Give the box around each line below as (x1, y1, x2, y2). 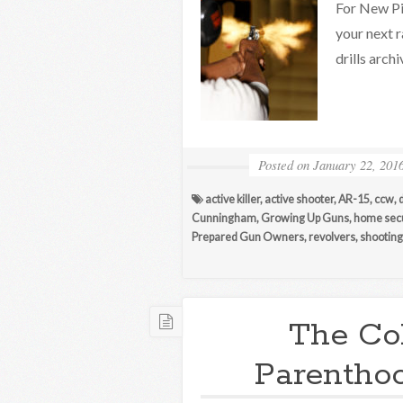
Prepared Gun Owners (192, 230, 304, 244)
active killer (205, 193, 260, 206)
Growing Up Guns (261, 211, 349, 225)
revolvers (309, 230, 355, 244)
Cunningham (192, 211, 256, 225)
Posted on (258, 156, 310, 174)
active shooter (264, 193, 334, 206)
